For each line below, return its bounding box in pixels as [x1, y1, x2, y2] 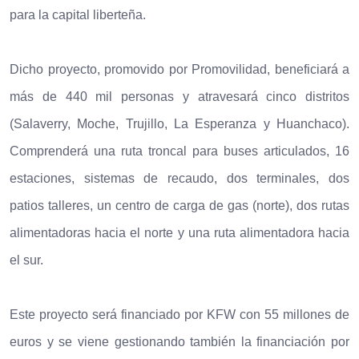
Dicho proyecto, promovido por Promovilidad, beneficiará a [10, 62, 349, 76]
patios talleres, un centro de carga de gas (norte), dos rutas [10, 198, 349, 212]
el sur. [10, 252, 43, 267]
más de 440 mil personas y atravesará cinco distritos [10, 89, 349, 103]
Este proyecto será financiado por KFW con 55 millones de [10, 307, 349, 321]
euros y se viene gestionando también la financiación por [10, 334, 349, 349]
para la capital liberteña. [10, 7, 146, 22]
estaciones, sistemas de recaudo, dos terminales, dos [10, 171, 349, 185]
